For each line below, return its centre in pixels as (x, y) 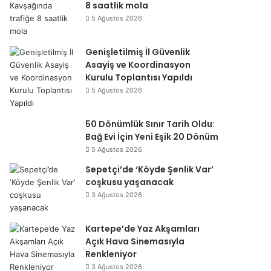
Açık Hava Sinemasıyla (135, 241)
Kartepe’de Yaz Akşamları (142, 229)
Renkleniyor (111, 254)
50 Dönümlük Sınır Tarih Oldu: (150, 124)
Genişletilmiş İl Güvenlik (138, 52)
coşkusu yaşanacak (129, 182)
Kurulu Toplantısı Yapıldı (139, 77)
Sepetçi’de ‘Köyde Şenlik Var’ (149, 169)
